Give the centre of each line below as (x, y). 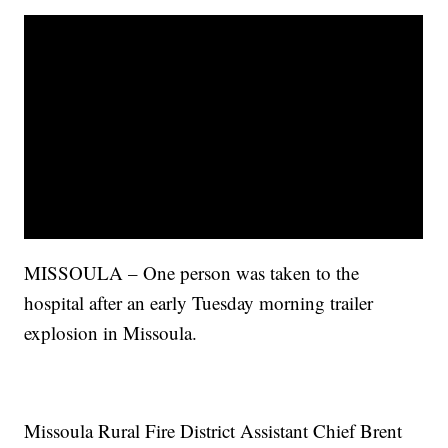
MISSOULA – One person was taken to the (192, 273)
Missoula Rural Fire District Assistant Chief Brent (213, 431)
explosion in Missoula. (111, 333)
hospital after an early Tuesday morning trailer (199, 303)
